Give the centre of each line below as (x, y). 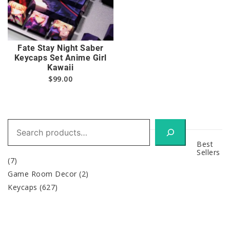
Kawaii (61, 67)
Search (20, 122)
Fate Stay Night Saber (61, 48)
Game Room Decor (42, 174)
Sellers (208, 152)
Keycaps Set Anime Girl (60, 57)
